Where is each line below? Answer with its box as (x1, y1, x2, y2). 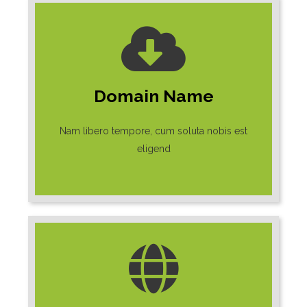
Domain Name (93, 86, 214, 107)
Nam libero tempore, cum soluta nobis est (60, 125, 247, 137)
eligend (136, 143, 171, 155)
